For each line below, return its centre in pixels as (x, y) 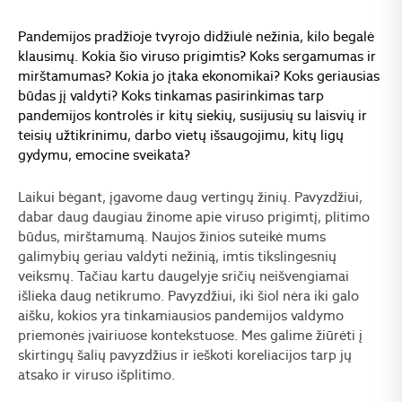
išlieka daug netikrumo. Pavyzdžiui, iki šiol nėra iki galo (188, 295)
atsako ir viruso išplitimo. (96, 374)
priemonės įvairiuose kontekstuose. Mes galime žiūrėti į (190, 335)
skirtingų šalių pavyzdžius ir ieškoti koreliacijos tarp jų (185, 354)
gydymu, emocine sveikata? (104, 154)
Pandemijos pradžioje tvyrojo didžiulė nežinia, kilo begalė (196, 36)
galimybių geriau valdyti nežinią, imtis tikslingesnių (177, 256)
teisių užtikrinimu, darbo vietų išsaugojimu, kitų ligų (181, 135)
